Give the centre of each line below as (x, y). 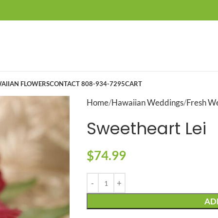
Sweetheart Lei (146, 128)
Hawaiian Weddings (147, 102)
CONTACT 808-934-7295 (87, 83)
